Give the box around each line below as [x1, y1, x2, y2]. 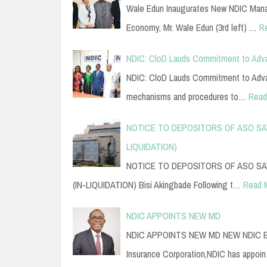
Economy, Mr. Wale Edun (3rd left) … [126, 20, 257, 34]
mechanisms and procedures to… [126, 89, 246, 103]
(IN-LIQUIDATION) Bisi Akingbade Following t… [73, 178, 241, 191]
